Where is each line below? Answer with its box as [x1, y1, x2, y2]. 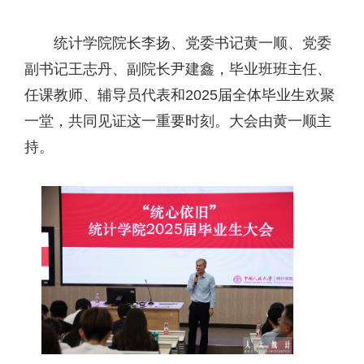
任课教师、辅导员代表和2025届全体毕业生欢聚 [24, 86, 335, 103]
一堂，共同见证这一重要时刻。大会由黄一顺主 [24, 112, 331, 129]
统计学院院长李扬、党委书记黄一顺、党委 [54, 34, 331, 51]
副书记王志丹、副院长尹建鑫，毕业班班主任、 [24, 60, 331, 77]
